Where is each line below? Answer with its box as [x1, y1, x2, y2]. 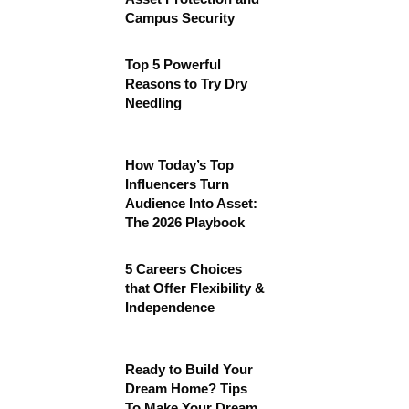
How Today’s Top [125, 157, 234, 173]
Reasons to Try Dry [125, 76, 247, 91]
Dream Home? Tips [125, 381, 247, 396]
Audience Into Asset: [125, 195, 257, 211]
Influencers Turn [125, 176, 229, 192]
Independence [125, 299, 215, 315]
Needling [125, 95, 182, 110]
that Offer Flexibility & [125, 280, 265, 296]
